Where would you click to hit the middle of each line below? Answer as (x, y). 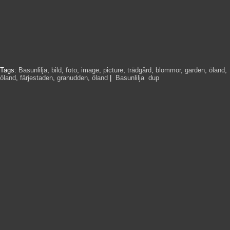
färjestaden (36, 78)
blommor (168, 70)
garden (195, 70)
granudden (72, 78)
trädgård (139, 70)
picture (113, 70)
